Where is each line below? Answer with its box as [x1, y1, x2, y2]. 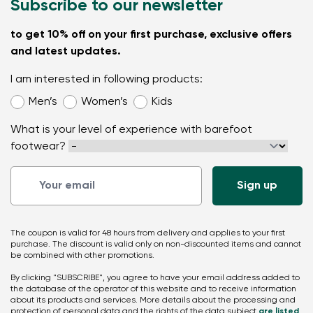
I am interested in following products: [10, 73, 203, 85]
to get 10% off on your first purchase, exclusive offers [10, 29, 292, 41]
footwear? [10, 140, 66, 152]
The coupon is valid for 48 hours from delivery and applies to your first [10, 228, 285, 238]
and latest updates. [10, 45, 121, 57]
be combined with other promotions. [10, 251, 154, 260]
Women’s [81, 96, 128, 108]
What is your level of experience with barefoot [10, 124, 252, 136]
